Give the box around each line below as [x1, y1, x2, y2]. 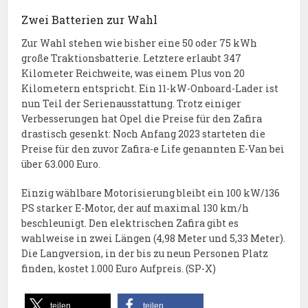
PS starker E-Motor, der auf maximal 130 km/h [21, 201, 250, 214]
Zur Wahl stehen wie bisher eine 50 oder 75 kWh [21, 36, 258, 49]
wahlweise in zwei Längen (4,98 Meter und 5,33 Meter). [21, 231, 286, 245]
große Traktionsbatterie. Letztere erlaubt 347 [21, 51, 242, 65]
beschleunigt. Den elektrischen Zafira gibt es [21, 216, 239, 230]
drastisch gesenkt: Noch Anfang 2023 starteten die [21, 126, 266, 140]
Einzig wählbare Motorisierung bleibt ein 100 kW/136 [21, 186, 280, 199]
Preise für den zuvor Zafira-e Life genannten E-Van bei [21, 142, 285, 155]
